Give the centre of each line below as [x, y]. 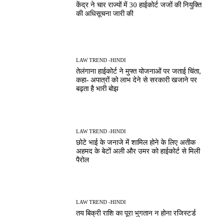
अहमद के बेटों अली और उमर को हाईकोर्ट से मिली [138, 151]
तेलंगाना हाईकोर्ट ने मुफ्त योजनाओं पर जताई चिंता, [139, 71]
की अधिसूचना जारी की [105, 13]
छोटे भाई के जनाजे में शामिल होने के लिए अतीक [136, 142]
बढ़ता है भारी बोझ [97, 89]
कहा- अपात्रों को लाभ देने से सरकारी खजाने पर [137, 80]
